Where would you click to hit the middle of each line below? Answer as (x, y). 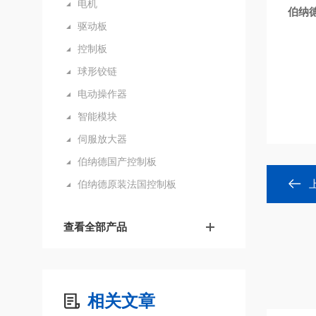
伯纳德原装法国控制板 (127, 184)
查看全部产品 (95, 227)
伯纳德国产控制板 (117, 162)
